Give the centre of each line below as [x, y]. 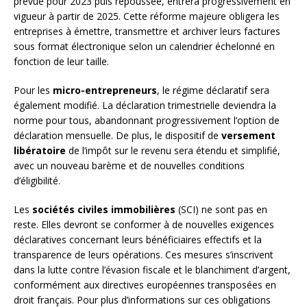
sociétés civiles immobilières [104, 210]
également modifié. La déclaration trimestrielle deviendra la [145, 106]
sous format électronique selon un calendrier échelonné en [144, 47]
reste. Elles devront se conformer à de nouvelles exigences [144, 225]
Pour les [33, 90]
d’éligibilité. [37, 181]
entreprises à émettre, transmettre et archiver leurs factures [147, 32]
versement [248, 136]
